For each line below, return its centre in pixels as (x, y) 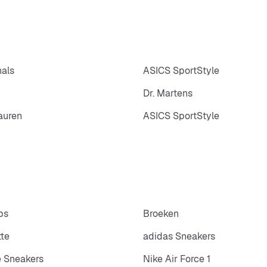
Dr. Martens (168, 93)
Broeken (161, 214)
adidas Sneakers (179, 237)
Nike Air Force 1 (177, 259)
